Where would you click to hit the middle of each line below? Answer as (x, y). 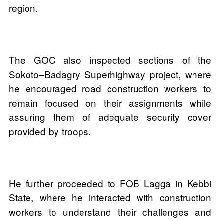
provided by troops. (50, 131)
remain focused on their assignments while (110, 103)
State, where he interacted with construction (110, 197)
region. (23, 8)
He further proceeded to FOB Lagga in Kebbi (110, 183)
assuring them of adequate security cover (110, 117)
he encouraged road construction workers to (110, 88)
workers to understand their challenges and (110, 212)
